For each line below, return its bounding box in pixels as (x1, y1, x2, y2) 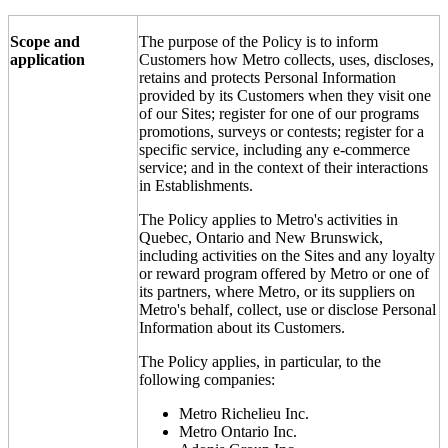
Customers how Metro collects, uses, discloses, (139, 50, 434, 68)
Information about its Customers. (139, 318, 345, 336)
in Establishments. (139, 176, 253, 194)
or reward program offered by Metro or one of (139, 264, 429, 282)
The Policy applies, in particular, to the (139, 352, 381, 370)
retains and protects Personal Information (139, 68, 396, 86)
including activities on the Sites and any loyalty (139, 246, 435, 264)
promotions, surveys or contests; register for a (139, 122, 424, 140)
